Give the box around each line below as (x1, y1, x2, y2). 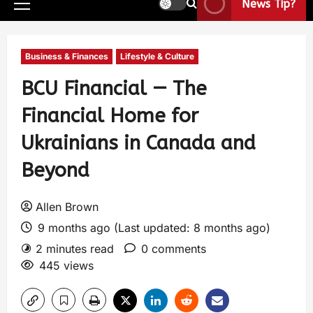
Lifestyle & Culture (120, 51, 194, 61)
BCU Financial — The (21, 77, 207, 100)
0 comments (141, 242, 206, 256)
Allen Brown (36, 200, 99, 214)
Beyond (21, 159, 89, 182)
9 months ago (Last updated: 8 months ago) (34, 221, 270, 235)
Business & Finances (25, 51, 108, 61)
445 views (39, 259, 94, 272)
